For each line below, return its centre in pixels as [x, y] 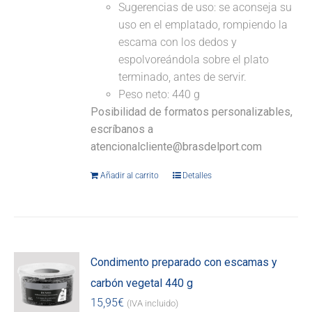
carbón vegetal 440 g [142, 283]
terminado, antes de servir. [183, 77]
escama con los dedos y [178, 42]
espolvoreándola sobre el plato [194, 60]
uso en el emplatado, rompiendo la [203, 25]
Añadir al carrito [130, 176]
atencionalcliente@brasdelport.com [177, 147]
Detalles [197, 176]
